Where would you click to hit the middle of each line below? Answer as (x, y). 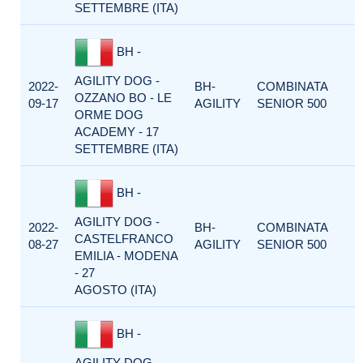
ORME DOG (109, 115)
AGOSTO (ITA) (115, 290)
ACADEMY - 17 (117, 132)
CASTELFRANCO (124, 239)
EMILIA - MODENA (126, 256)
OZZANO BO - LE (123, 98)
